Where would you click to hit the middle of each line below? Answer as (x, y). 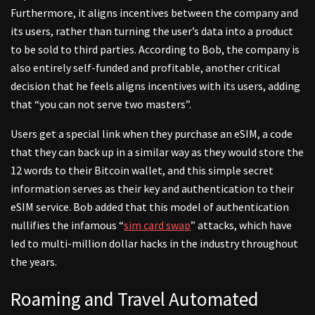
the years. (35, 261)
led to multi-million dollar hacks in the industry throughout (154, 243)
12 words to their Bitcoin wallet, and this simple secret (142, 170)
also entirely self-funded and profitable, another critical (146, 67)
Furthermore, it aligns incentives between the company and (154, 12)
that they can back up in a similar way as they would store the (157, 152)
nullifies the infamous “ (67, 225)
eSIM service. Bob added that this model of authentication (150, 206)
